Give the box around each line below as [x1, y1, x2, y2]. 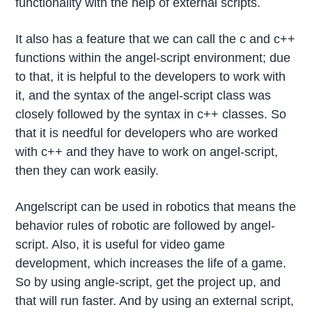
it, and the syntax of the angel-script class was [15, 88, 272, 102]
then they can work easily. [15, 163, 159, 178]
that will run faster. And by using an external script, [15, 293, 295, 308]
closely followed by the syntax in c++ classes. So [15, 107, 287, 121]
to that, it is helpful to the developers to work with [15, 69, 286, 84]
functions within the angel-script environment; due [15, 50, 291, 65]
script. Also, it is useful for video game [15, 237, 226, 251]
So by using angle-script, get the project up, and [15, 274, 281, 289]
